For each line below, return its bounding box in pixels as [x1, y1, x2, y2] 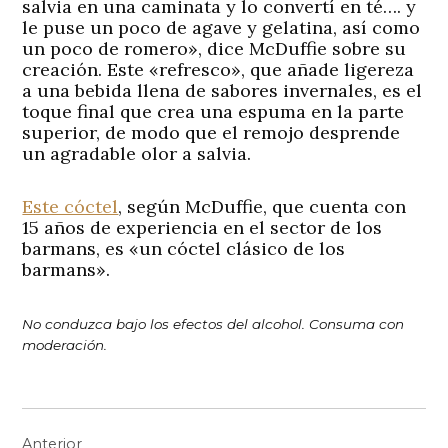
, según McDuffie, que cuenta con [118, 195, 407, 219]
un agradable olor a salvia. [22, 142, 252, 166]
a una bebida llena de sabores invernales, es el [22, 79, 423, 103]
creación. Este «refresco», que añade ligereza [22, 58, 415, 82]
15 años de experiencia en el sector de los [22, 216, 383, 240]
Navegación [21, 406, 152, 441]
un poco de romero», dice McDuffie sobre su [22, 37, 407, 61]
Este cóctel [22, 195, 119, 219]
